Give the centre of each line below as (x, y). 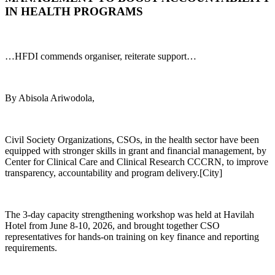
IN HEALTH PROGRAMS (74, 12)
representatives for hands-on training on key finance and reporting (132, 236)
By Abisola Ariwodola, (50, 98)
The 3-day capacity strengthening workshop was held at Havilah (130, 214)
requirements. (31, 247)
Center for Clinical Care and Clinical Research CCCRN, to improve (137, 161)
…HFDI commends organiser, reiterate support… (101, 56)
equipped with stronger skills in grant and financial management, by (136, 150)
